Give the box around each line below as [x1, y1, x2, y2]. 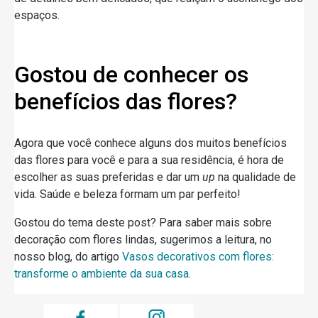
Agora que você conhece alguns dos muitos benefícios [14, 136, 287, 150]
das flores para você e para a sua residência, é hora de [14, 153, 284, 167]
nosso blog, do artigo [14, 249, 122, 263]
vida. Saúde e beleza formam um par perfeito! [14, 187, 241, 201]
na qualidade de [215, 170, 296, 184]
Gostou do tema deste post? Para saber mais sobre [14, 215, 272, 229]
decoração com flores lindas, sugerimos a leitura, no [14, 232, 272, 246]
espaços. [14, 8, 60, 22]
